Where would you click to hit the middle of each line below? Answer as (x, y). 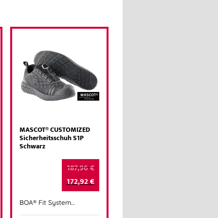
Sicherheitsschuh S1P (52, 138)
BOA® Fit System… (47, 202)
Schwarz (33, 146)
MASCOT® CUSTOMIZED (55, 130)
